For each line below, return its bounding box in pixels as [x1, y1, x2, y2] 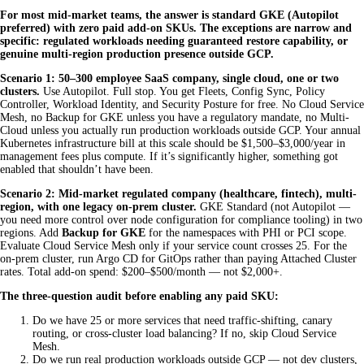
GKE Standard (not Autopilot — [197, 201, 350, 214]
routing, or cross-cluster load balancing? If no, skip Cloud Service [32, 327, 336, 340]
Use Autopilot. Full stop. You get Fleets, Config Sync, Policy [40, 85, 325, 98]
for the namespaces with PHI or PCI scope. [145, 227, 347, 240]
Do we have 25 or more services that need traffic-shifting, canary [32, 314, 332, 327]
